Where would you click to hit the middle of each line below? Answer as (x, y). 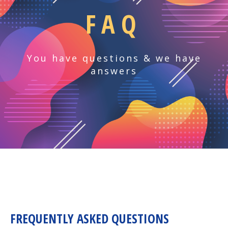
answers (114, 71)
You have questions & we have (114, 58)
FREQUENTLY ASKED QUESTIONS (90, 218)
